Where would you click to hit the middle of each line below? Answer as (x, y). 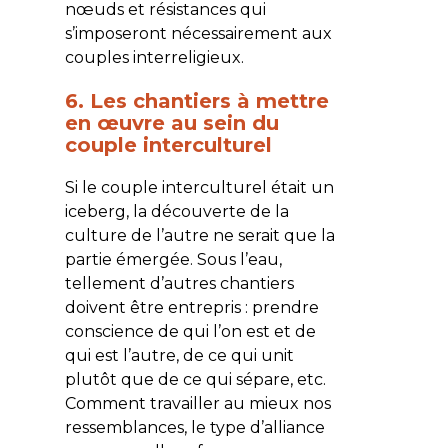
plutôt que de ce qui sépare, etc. (195, 379)
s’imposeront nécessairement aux (198, 33)
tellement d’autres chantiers (179, 283)
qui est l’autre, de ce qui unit (179, 355)
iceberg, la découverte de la (176, 211)
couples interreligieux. (154, 57)
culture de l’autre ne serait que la (199, 235)
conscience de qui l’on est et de (190, 331)
